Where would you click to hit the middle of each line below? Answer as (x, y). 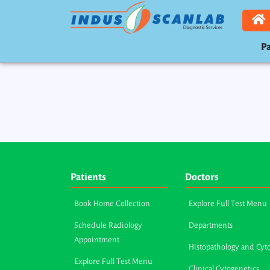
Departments (211, 225)
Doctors (202, 177)
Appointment (97, 240)
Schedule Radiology (108, 225)
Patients (88, 177)
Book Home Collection (112, 204)
